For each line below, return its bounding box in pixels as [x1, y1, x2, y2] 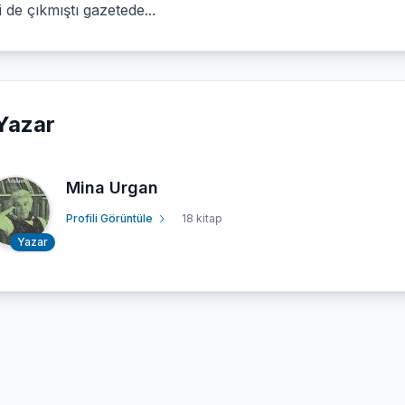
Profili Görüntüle [66, 211, 153, 225]
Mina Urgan [66, 177, 158, 197]
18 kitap [182, 211, 222, 225]
